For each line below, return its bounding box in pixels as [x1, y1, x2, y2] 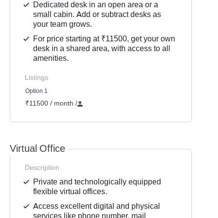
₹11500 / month [25, 99, 75, 108]
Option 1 [25, 87, 48, 95]
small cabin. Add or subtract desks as [33, 9, 162, 19]
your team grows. [33, 19, 92, 29]
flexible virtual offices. [33, 186, 108, 197]
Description [25, 163, 59, 172]
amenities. [33, 53, 69, 63]
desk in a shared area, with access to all [33, 43, 171, 54]
